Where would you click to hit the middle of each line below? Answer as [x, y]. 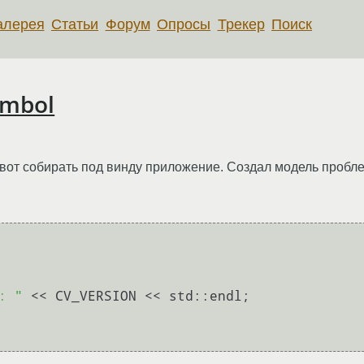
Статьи [75, 24]
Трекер [241, 24]
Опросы [184, 24]
